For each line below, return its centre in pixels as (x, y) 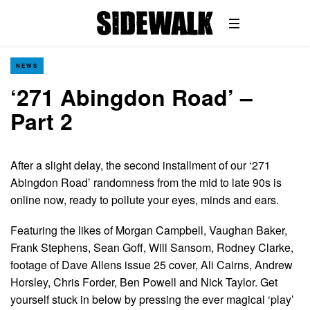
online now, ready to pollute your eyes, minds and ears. (145, 200)
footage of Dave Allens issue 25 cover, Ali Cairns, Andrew (152, 265)
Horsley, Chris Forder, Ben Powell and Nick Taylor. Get (144, 282)
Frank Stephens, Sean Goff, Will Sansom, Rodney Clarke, (152, 248)
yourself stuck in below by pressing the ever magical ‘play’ (152, 300)
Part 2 (42, 121)
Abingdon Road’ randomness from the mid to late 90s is (146, 182)
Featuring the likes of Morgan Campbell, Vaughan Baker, (149, 230)
